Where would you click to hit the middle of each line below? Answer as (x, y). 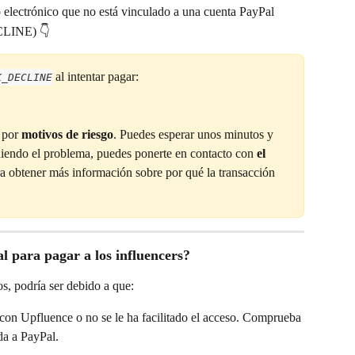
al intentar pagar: (97, 77)
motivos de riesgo (67, 134)
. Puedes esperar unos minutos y (195, 134)
